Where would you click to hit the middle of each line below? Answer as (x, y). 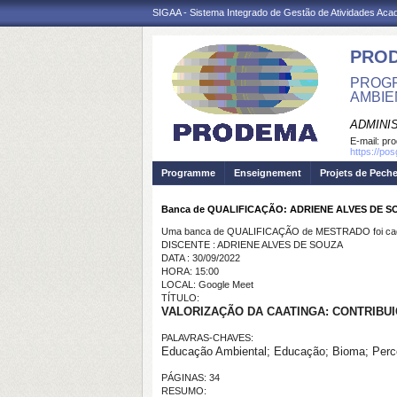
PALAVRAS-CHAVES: (207, 338)
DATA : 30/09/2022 (201, 258)
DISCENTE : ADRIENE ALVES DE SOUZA (252, 245)
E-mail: (366, 141)
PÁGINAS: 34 (191, 378)
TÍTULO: (180, 298)
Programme (188, 173)
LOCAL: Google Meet (207, 284)
